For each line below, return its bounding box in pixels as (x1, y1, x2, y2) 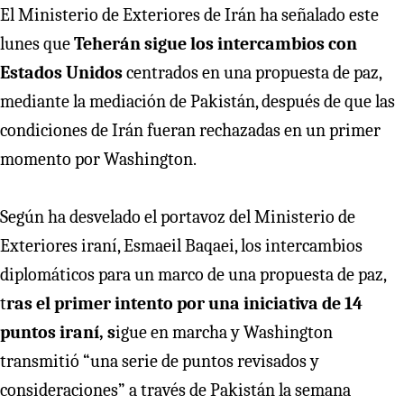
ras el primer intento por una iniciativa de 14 (6, 292, 363, 314)
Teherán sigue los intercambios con (74, 32, 357, 54)
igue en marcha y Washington (115, 321, 333, 343)
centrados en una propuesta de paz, (123, 61, 381, 83)
